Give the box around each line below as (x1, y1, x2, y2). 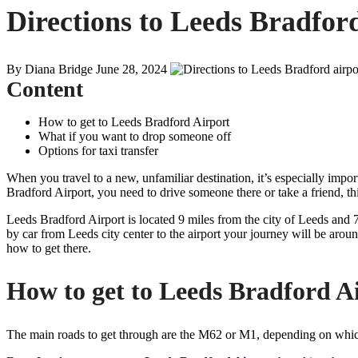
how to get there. (6, 241, 91, 255)
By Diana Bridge (6, 62, 93, 76)
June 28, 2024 (96, 62, 167, 76)
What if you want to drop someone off (38, 129, 231, 143)
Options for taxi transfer (38, 143, 158, 157)
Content (6, 76, 83, 101)
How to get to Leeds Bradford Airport (38, 114, 229, 129)
